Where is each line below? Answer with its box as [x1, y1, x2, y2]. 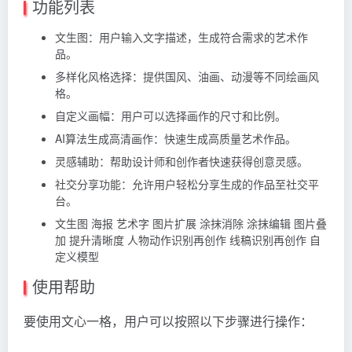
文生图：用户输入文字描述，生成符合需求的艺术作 [55, 28, 308, 45]
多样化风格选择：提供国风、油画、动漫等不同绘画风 [55, 68, 319, 84]
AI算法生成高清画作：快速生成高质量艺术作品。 [55, 130, 296, 146]
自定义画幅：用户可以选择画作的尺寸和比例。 [55, 107, 286, 123]
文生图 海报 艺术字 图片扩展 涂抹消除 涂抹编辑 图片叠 [55, 214, 327, 231]
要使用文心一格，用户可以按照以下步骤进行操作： [24, 311, 313, 330]
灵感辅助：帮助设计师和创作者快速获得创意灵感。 [55, 152, 308, 169]
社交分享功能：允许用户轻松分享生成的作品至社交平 [55, 175, 319, 192]
